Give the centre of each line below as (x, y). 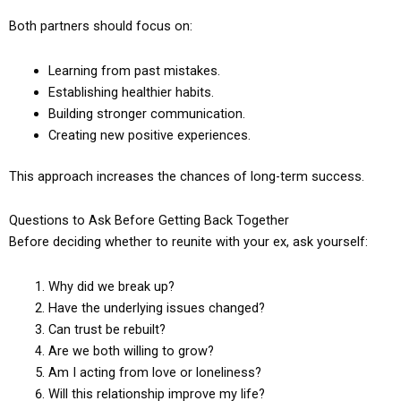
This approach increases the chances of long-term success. (187, 176)
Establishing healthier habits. (131, 93)
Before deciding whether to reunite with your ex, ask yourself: (188, 242)
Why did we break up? (111, 286)
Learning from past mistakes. (134, 71)
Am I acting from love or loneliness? (154, 372)
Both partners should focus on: (101, 26)
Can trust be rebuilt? (107, 329)
